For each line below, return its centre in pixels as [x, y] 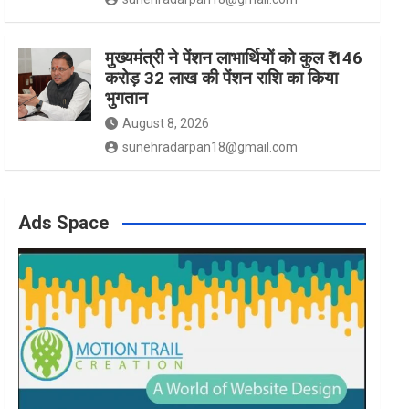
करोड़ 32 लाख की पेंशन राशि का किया [222, 78]
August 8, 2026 [166, 123]
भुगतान [127, 98]
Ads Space [64, 222]
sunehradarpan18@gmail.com [210, 147]
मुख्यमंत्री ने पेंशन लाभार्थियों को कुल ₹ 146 [234, 58]
